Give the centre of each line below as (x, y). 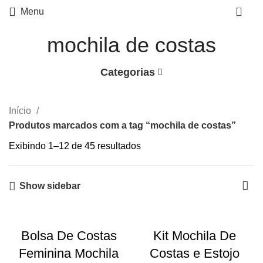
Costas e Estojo (194, 253)
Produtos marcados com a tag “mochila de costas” (122, 125)
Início (21, 111)
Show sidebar (50, 186)
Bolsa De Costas (69, 236)
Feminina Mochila (69, 253)
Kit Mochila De (194, 236)
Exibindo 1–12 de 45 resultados (75, 146)
